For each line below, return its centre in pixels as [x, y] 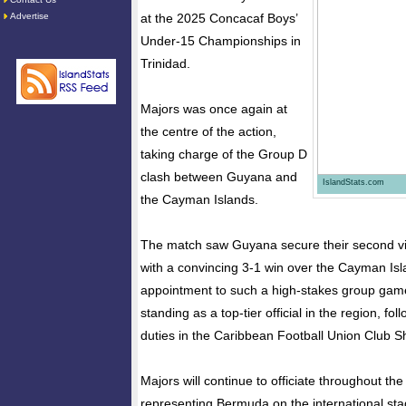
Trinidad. [165, 63]
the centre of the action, [208, 131]
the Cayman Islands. [199, 199]
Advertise [29, 16]
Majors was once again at [214, 109]
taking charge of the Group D [224, 154]
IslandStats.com [353, 182]
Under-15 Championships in [221, 41]
